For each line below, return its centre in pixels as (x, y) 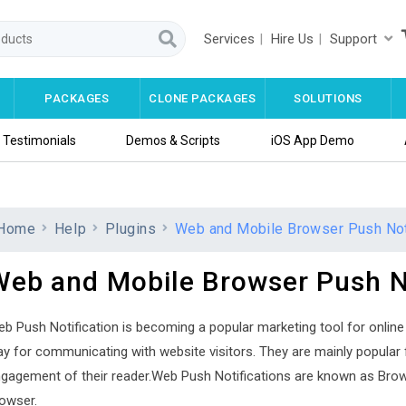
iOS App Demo (312, 140)
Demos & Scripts (174, 140)
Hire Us (293, 39)
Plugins (130, 229)
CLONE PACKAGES (203, 98)
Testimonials (40, 140)
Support (354, 39)
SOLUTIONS (328, 98)
